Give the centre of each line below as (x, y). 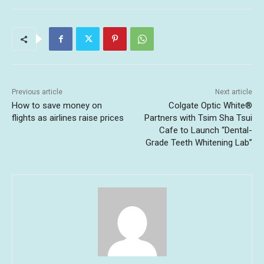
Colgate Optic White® (210, 106)
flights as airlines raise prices (68, 118)
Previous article (37, 92)
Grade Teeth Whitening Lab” (199, 143)
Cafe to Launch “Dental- (205, 131)
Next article (233, 92)
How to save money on (57, 106)
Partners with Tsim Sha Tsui (198, 118)
